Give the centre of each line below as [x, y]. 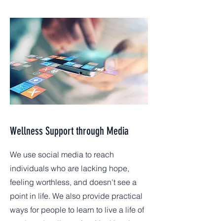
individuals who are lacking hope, [70, 168]
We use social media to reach [62, 154]
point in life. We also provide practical [76, 196]
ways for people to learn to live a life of [77, 210]
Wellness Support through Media [69, 131]
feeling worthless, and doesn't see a [73, 182]
